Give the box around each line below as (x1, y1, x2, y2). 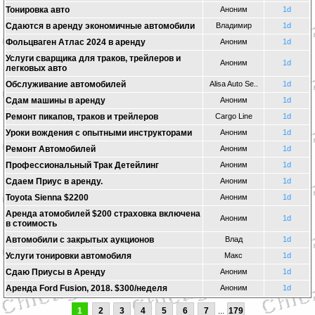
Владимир (215, 21, 252, 30)
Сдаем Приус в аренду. (6, 176, 103, 186)
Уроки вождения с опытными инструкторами (6, 128, 192, 138)
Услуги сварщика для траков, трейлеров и (6, 53, 181, 63)
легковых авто (6, 63, 67, 73)
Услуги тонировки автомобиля (6, 251, 131, 261)
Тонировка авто (6, 5, 70, 15)
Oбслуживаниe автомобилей (6, 79, 126, 89)
